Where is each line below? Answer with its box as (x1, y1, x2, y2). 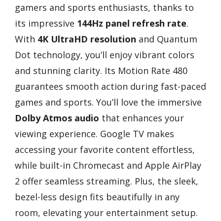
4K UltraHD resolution (37, 33, 136, 45)
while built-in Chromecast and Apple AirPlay (15, 159, 201, 171)
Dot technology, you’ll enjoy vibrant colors (15, 48, 194, 61)
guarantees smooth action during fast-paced (15, 80, 206, 92)
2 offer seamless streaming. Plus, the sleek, (15, 175, 198, 187)
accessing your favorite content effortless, (15, 143, 195, 155)
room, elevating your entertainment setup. (15, 206, 198, 219)
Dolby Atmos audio (15, 111, 99, 124)
